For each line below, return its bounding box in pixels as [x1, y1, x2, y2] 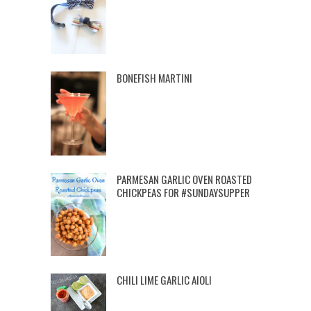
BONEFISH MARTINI [116, 70, 192, 86]
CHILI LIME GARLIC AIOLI [116, 272, 212, 288]
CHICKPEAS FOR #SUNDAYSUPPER [116, 184, 250, 200]
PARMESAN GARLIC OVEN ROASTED [116, 171, 252, 187]
